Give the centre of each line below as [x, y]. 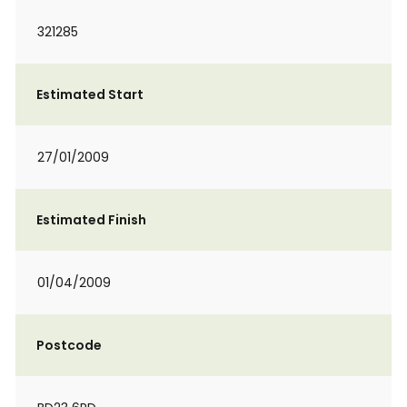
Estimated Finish [91, 220]
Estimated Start [90, 94]
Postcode [69, 345]
